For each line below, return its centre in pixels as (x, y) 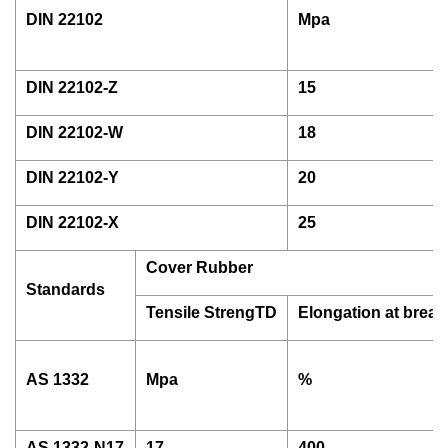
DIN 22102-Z (72, 87)
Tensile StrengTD (211, 312)
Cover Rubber (199, 267)
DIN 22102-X (72, 222)
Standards (65, 289)
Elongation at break (372, 312)
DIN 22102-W (74, 132)
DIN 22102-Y (72, 177)
